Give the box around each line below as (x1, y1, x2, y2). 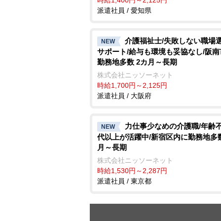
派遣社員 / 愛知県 (97, 6, 151, 14)
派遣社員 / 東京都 (97, 177, 151, 185)
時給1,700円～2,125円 (97, 81, 167, 89)
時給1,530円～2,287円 (97, 166, 167, 175)
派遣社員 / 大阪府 (97, 91, 151, 100)
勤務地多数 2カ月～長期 (97, 57, 177, 66)
